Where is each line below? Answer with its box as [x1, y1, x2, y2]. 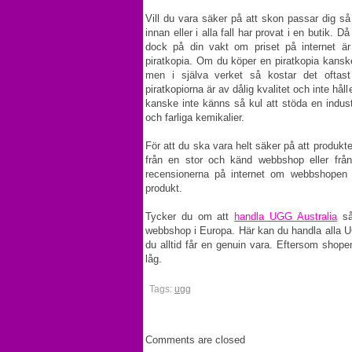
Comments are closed [145, 334, 245, 346]
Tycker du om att [145, 211, 235, 222]
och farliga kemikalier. [145, 112, 244, 123]
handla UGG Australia [234, 211, 337, 222]
